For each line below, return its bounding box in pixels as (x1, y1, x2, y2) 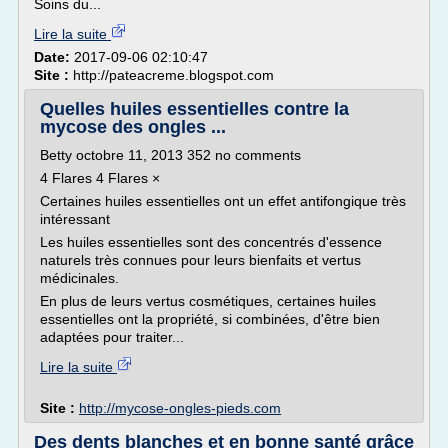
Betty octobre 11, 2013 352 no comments (40, 147, 301, 163)
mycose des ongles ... (40, 117, 226, 137)
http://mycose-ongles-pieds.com (79, 400, 281, 416)
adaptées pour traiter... (40, 329, 184, 345)
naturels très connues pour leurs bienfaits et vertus (40, 252, 361, 268)
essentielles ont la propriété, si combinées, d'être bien (40, 311, 380, 327)
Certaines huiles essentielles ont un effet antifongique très (40, 193, 406, 209)
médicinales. (40, 270, 119, 286)
